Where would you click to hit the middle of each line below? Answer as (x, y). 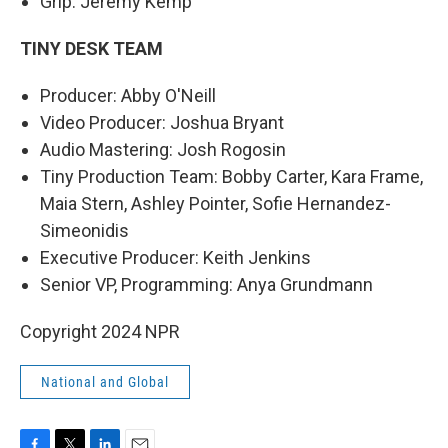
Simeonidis (84, 230)
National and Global (105, 381)
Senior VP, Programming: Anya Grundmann (206, 284)
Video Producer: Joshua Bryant (162, 122)
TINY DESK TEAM (91, 48)
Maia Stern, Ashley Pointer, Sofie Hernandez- (215, 203)
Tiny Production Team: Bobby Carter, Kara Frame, (231, 176)
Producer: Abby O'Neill (128, 95)
